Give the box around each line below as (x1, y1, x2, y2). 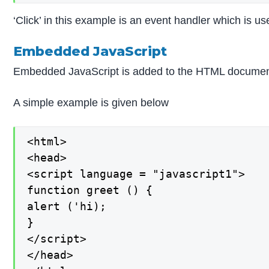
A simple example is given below (13, 96, 169, 109)
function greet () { (27, 183, 153, 196)
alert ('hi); (27, 199, 107, 213)
